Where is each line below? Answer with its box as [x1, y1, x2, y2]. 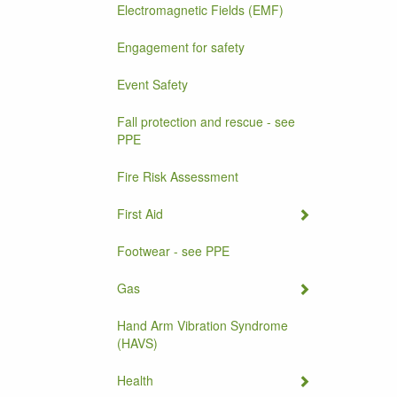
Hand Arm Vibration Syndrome [117, 316, 288, 334]
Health [117, 371, 153, 389]
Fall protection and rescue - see [117, 113, 295, 130]
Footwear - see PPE [117, 242, 230, 260]
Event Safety [117, 75, 188, 93]
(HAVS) [117, 334, 158, 352]
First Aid [117, 205, 163, 222]
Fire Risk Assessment [117, 167, 238, 185]
